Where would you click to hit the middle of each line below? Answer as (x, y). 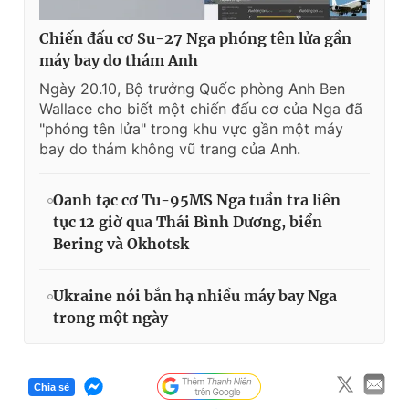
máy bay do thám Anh (119, 60)
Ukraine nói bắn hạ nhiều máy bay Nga (195, 296)
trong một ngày (110, 318)
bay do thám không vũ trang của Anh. (170, 149)
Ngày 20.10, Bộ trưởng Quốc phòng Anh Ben (192, 89)
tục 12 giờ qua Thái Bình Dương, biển (188, 222)
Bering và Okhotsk (121, 244)
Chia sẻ (52, 387)
